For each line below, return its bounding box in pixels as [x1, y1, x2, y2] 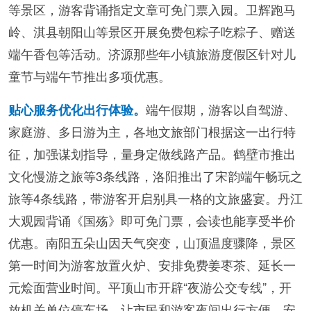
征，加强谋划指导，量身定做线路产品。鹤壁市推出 [8, 144, 296, 163]
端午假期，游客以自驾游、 [146, 100, 296, 119]
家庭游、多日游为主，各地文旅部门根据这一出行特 [8, 122, 296, 141]
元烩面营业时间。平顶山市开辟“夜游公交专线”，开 [8, 278, 292, 296]
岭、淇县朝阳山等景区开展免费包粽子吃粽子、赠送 [8, 22, 296, 41]
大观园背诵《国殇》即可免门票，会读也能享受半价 [8, 211, 296, 230]
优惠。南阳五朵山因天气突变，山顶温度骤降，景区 [8, 233, 296, 252]
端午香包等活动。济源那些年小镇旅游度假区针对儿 [8, 44, 296, 63]
